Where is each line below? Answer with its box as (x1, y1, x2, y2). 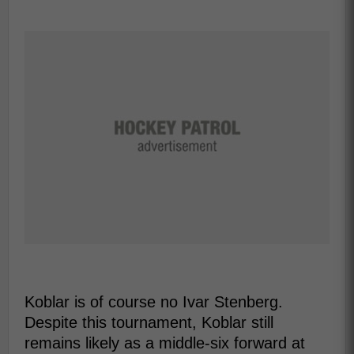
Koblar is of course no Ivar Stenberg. (24, 293, 283, 311)
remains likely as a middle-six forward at (24, 334, 305, 352)
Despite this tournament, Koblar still (24, 314, 273, 331)
